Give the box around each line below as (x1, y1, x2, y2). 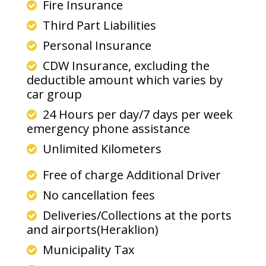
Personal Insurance (40, 37, 154, 53)
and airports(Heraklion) (27, 221, 159, 237)
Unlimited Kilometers (40, 141, 164, 157)
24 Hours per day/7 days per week (40, 106, 233, 122)
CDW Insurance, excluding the (40, 58, 210, 74)
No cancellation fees (40, 187, 155, 203)
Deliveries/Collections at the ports (40, 207, 232, 223)
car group (27, 86, 85, 102)
